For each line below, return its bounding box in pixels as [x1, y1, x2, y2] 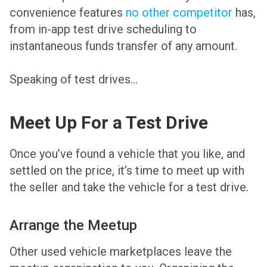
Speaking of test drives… [10, 72, 138, 86]
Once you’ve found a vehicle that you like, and [10, 146, 245, 161]
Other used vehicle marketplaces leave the [10, 244, 232, 259]
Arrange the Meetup [10, 216, 137, 234]
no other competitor [126, 5, 232, 20]
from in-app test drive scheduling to [10, 21, 197, 36]
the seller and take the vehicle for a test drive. [10, 179, 249, 194]
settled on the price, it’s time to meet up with [10, 163, 244, 178]
